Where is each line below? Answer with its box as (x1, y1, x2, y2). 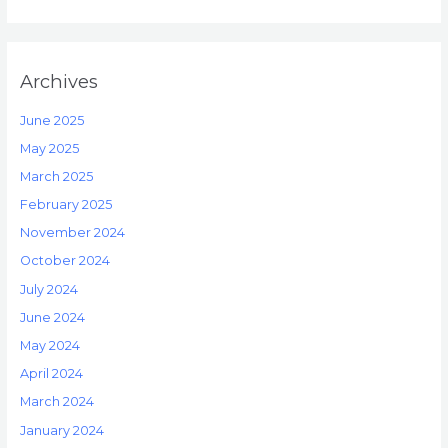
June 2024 (19, 309, 85, 325)
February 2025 (19, 197, 112, 213)
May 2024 (19, 338, 80, 353)
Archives (19, 69, 98, 93)
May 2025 (19, 140, 79, 156)
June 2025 (19, 112, 84, 128)
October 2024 (19, 253, 110, 269)
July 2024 (19, 281, 78, 297)
